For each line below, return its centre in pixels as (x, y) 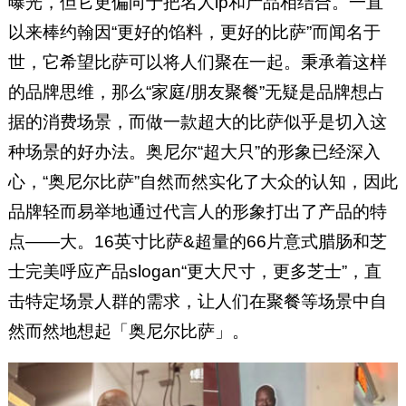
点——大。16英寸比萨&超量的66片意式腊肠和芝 (197, 242)
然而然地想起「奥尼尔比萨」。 (128, 332)
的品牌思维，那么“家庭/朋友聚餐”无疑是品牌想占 (196, 92)
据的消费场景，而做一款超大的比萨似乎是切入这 (197, 122)
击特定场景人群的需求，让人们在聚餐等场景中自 (197, 302)
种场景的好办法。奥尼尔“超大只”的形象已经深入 (194, 152)
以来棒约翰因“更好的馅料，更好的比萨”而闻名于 (194, 33)
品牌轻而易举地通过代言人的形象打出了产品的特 (197, 212)
